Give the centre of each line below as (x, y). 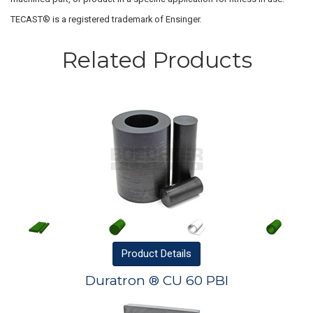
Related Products (156, 60)
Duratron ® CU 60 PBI (156, 280)
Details (176, 254)
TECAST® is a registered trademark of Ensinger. (106, 19)
